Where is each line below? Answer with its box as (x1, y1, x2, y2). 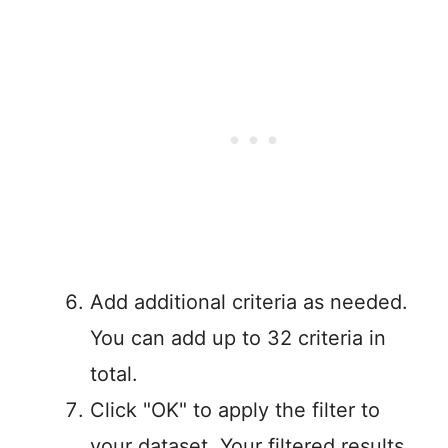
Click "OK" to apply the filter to (90, 398, 380, 423)
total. (90, 362, 138, 387)
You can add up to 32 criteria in (90, 326, 386, 351)
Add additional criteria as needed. (90, 290, 408, 315)
